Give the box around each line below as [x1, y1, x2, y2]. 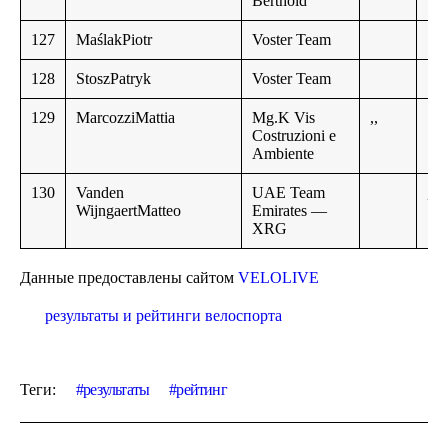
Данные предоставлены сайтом [20, 269, 238, 287]
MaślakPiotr [76, 31, 152, 49]
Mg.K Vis [252, 109, 315, 127]
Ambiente [252, 145, 314, 163]
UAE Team [252, 184, 325, 202]
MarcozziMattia [76, 109, 175, 127]
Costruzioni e [252, 127, 336, 145]
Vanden [76, 184, 124, 202]
